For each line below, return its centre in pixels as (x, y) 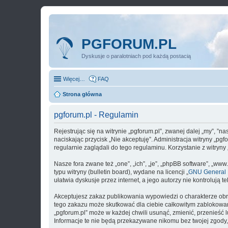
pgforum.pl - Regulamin (96, 115)
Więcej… (74, 79)
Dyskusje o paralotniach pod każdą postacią (136, 56)
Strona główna (82, 94)
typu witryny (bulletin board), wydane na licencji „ (121, 172)
